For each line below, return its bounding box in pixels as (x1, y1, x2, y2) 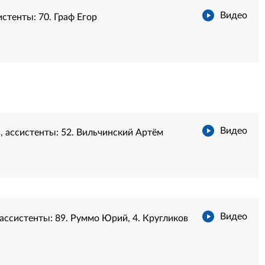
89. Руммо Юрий (54, 214, 128, 223)
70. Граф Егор (38, 12, 97, 22)
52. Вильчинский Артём (60, 128, 163, 137)
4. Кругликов (132, 214, 188, 223)
